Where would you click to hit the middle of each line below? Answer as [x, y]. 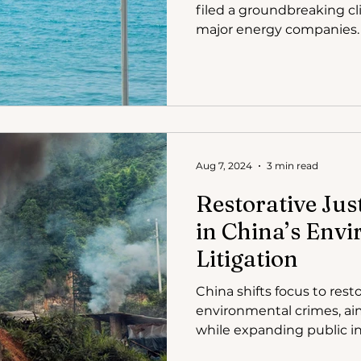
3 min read [293, 166]
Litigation [247, 258]
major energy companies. [278, 29]
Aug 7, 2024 [224, 166]
